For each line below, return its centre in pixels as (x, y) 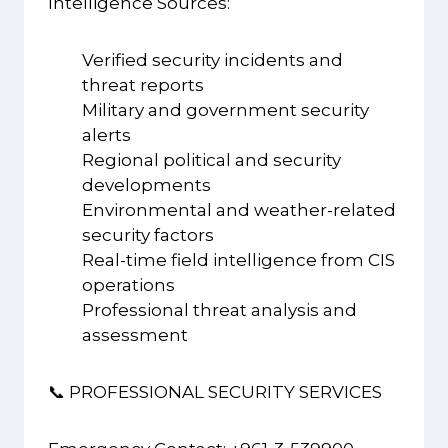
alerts (106, 135)
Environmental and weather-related (239, 210)
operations (128, 285)
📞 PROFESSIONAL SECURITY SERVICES (215, 392)
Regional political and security (211, 160)
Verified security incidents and (212, 60)
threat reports (143, 85)
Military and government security (225, 110)
